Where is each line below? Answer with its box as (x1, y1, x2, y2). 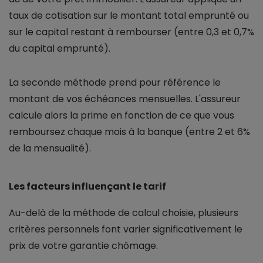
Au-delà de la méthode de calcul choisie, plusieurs (9, 206, 238, 220)
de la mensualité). (9, 141, 91, 156)
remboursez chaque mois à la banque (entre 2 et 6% (9, 125, 250, 139)
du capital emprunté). (9, 42, 110, 56)
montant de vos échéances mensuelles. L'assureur (9, 92, 241, 106)
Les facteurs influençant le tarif (9, 180, 166, 194)
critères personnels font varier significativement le (9, 222, 242, 237)
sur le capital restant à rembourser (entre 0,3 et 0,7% (9, 25, 254, 39)
